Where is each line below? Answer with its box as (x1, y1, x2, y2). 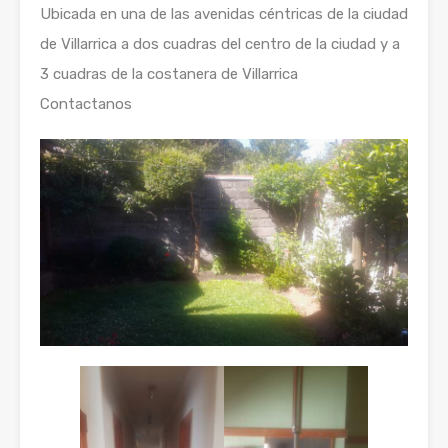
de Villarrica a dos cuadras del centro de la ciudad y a (40, 34, 400, 53)
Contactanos (40, 94, 132, 113)
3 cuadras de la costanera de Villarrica (40, 64, 298, 83)
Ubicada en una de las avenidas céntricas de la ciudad (40, 4, 408, 23)
